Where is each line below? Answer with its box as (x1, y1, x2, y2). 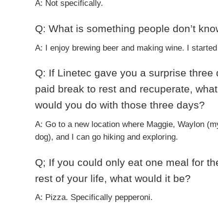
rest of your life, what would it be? (35, 172, 191, 184)
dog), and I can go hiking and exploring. (35, 132, 178, 142)
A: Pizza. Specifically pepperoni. (35, 193, 153, 202)
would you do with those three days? (35, 99, 205, 111)
